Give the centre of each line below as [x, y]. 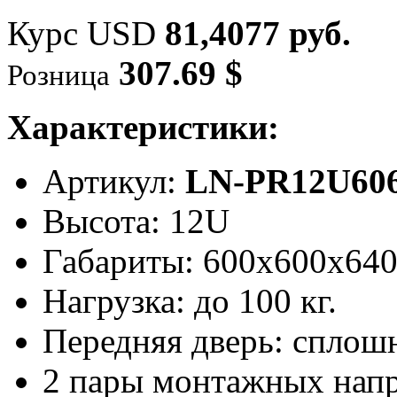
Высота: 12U [136, 221]
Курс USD [86, 33]
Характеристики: [143, 127]
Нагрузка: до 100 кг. [190, 300]
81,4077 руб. [258, 33]
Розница [58, 75]
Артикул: [114, 181]
